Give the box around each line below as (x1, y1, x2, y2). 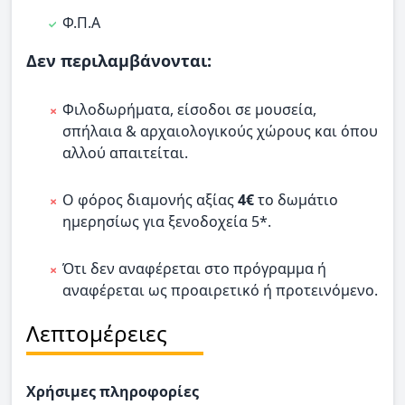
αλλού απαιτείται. (62, 143, 188, 164)
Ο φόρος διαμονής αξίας (62, 190, 238, 211)
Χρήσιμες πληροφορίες (26, 381, 199, 402)
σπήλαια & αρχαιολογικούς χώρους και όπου (62, 121, 378, 142)
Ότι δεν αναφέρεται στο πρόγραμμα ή (62, 259, 326, 279)
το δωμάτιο (254, 190, 338, 211)
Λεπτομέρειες (26, 318, 167, 349)
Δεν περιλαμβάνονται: (26, 50, 212, 72)
